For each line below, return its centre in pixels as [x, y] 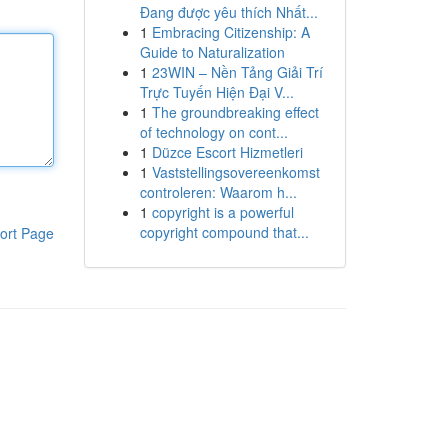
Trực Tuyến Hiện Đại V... [216, 92]
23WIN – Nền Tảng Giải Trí [237, 72]
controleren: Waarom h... [218, 192]
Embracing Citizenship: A [230, 32]
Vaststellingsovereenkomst [235, 172]
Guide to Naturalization [212, 52]
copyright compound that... [224, 232]
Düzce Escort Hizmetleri [227, 152]
